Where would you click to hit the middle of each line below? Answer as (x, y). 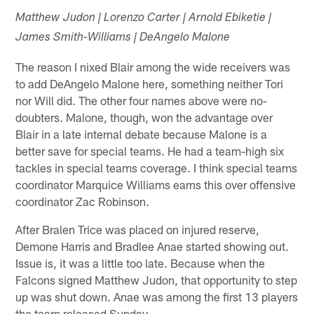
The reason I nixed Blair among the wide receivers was (153, 66)
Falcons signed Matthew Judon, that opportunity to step (157, 279)
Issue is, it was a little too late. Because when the (141, 262)
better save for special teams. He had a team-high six (150, 150)
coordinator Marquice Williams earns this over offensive (156, 184)
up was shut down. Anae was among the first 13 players (157, 296)
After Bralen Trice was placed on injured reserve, (138, 229)
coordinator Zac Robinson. (83, 201)
